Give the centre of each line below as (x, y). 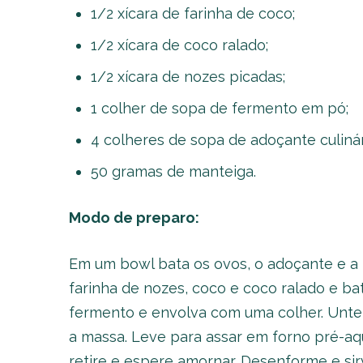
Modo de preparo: (134, 218)
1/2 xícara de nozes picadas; (188, 77)
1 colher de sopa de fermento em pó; (219, 108)
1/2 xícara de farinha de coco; (192, 13)
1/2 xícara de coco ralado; (179, 45)
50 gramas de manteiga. (173, 171)
